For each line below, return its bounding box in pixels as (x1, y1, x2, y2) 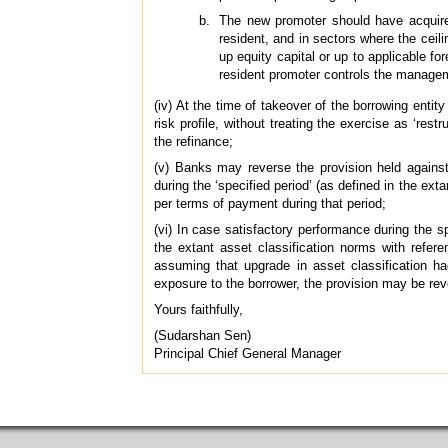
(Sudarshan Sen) (154, 327, 251, 343)
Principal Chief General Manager (154, 345, 341, 361)
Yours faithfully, (154, 301, 243, 317)
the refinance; (154, 133, 233, 149)
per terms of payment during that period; (154, 195, 386, 211)
